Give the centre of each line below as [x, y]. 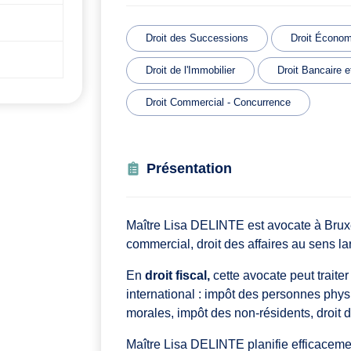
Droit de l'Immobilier [190, 71]
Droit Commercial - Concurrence [218, 103]
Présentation [189, 169]
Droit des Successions [197, 38]
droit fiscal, [177, 276]
